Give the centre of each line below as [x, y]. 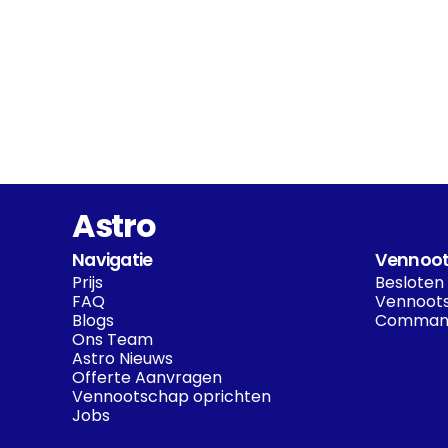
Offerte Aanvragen [147, 377]
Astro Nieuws [122, 358]
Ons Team [112, 339]
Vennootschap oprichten [171, 396]
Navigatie [112, 260]
